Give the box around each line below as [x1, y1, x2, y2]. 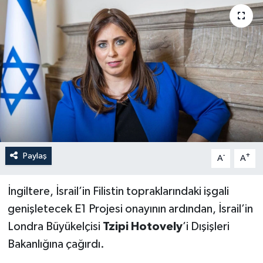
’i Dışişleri [182, 220, 230, 232]
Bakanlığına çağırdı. [7, 238, 104, 250]
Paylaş [22, 151, 47, 160]
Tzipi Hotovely [102, 220, 183, 232]
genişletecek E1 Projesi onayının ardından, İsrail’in [7, 203, 253, 215]
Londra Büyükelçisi [7, 220, 103, 232]
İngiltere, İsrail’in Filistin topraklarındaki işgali [7, 185, 229, 197]
